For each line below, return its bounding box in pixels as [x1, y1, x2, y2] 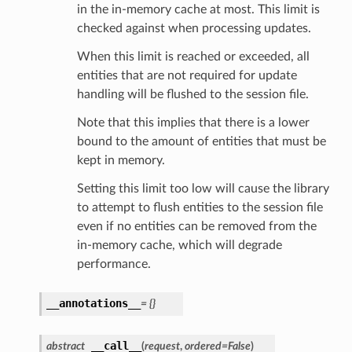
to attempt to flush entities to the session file [76, 200, 323, 214]
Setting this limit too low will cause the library [76, 181, 329, 195]
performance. [76, 257, 151, 270]
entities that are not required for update [76, 68, 297, 82]
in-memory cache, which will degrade [76, 238, 282, 251]
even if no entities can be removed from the [76, 219, 317, 233]
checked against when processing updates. [76, 21, 311, 35]
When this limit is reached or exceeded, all [76, 49, 310, 63]
